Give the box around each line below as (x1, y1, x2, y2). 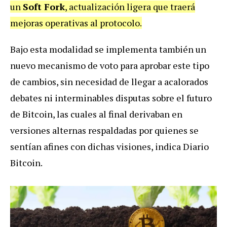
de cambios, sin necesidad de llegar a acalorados (10, 75, 208, 88)
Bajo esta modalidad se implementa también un (10, 43, 206, 55)
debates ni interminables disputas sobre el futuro (10, 91, 212, 104)
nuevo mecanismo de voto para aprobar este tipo (10, 59, 209, 71)
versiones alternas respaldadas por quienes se (10, 124, 199, 136)
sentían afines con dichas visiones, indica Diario (10, 140, 209, 153)
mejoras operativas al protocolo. (10, 16, 142, 29)
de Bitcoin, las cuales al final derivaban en (10, 107, 182, 120)
